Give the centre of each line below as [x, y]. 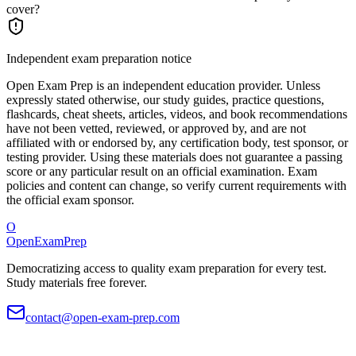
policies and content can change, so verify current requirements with [176, 186]
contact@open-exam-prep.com [103, 318]
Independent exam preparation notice [99, 59]
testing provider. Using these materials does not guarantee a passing [174, 157]
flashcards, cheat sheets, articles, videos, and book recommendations [177, 114]
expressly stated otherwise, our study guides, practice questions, [165, 100]
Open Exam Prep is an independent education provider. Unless [163, 86]
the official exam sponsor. [70, 200]
